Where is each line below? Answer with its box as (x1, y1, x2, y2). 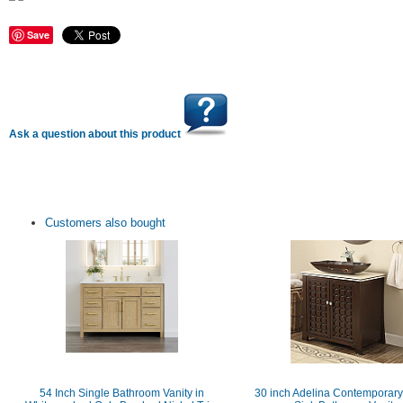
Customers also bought (45, 216, 166, 229)
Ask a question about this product (9, 128, 184, 140)
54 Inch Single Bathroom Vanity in (39, 387, 204, 399)
